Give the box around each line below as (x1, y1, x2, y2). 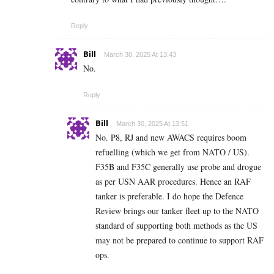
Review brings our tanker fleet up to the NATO (95, 204, 259, 217)
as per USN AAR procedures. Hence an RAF (95, 175, 251, 187)
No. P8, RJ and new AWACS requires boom (95, 131, 246, 143)
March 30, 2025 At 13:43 (104, 50, 176, 58)
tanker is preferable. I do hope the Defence (95, 190, 243, 202)
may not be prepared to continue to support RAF (95, 234, 264, 246)
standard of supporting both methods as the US (95, 219, 257, 231)
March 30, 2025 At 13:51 (116, 119, 188, 127)
